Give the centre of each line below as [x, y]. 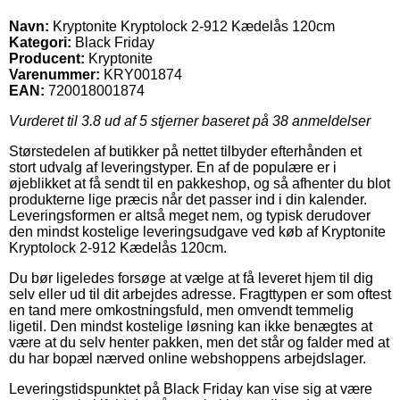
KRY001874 [143, 74]
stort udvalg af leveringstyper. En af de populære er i [173, 167]
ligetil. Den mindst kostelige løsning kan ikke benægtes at [191, 326]
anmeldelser [329, 121]
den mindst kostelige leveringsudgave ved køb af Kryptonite [197, 231]
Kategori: [40, 42]
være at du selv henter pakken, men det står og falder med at [199, 342]
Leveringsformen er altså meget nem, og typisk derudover [190, 215]
